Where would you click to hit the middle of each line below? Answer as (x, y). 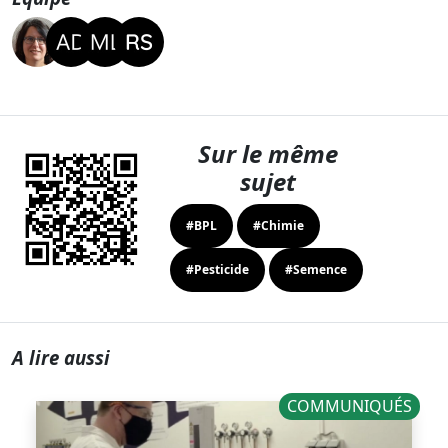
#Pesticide (217, 269)
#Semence (315, 269)
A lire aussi (61, 357)
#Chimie (278, 225)
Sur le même (267, 153)
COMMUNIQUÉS (350, 405)
